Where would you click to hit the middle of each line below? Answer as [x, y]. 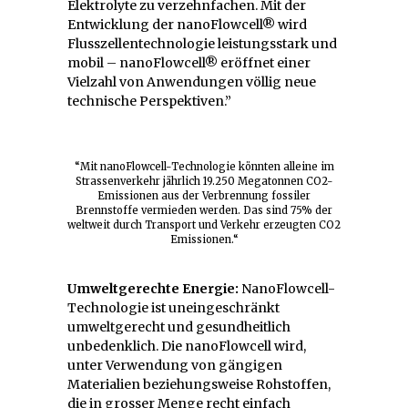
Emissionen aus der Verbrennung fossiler [204, 195]
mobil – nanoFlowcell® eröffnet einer [189, 62]
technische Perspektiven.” [149, 101]
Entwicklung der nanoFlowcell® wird [187, 24]
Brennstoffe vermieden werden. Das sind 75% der [204, 210]
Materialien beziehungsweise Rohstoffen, [199, 384]
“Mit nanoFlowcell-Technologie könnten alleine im [204, 166]
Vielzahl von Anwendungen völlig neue [192, 82]
